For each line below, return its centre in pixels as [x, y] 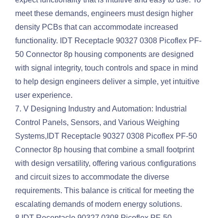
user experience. [44, 95]
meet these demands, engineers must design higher [104, 14]
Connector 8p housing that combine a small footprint [105, 150]
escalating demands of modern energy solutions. [99, 204]
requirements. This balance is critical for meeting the [105, 191]
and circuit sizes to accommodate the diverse [92, 177]
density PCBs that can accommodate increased [97, 27]
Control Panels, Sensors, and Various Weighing [98, 123]
